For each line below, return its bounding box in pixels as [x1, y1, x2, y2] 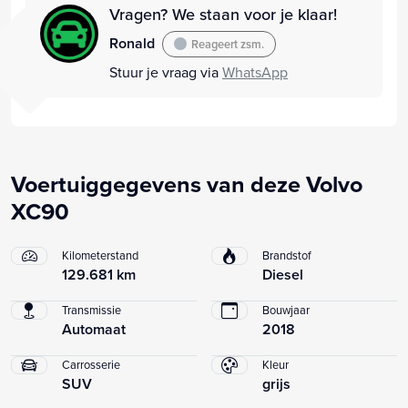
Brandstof [262, 246, 311, 263]
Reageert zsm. [191, 35, 265, 53]
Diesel [262, 263, 303, 285]
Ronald [109, 33, 155, 55]
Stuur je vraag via [109, 61, 222, 82]
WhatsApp [222, 61, 288, 82]
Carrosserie [62, 355, 120, 372]
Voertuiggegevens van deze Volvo [11, 167, 362, 200]
